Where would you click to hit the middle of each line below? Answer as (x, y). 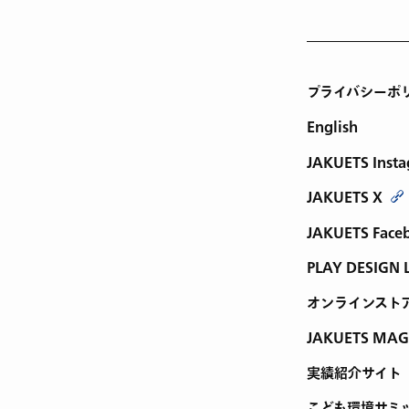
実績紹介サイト (354, 373)
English (332, 127)
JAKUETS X (345, 198)
